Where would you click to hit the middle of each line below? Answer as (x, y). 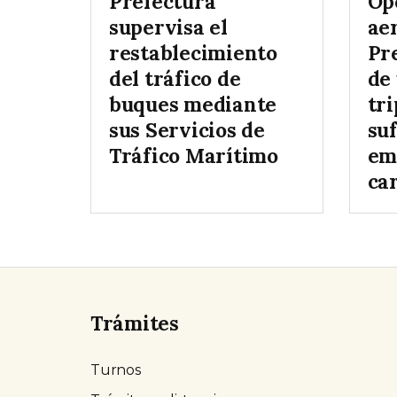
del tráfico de (175, 79)
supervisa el (168, 27)
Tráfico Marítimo (194, 156)
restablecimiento (193, 53)
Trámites (135, 323)
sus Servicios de (187, 130)
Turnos (116, 370)
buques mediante (193, 105)
